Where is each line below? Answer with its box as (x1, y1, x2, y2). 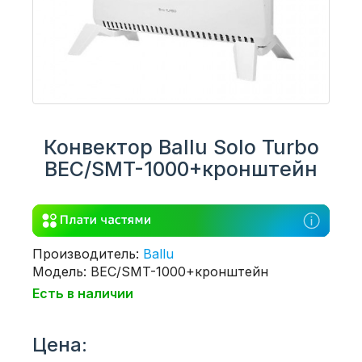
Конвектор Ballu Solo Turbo (43, 135, 319, 159)
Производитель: (32, 245, 143, 262)
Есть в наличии (32, 284, 133, 301)
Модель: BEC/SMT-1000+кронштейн (32, 263, 268, 280)
